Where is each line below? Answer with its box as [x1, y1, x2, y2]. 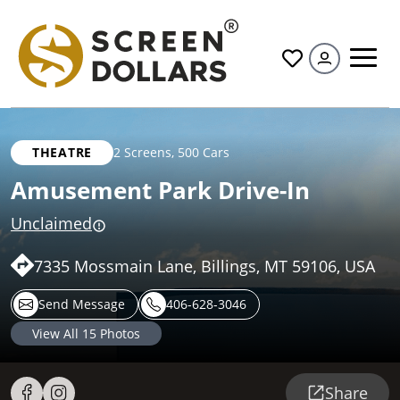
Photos [96, 325, 140, 343]
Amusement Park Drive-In [11, 174, 310, 207]
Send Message [38, 296, 125, 313]
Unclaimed [11, 212, 92, 235]
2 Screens [112, 144, 171, 162]
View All [32, 325, 82, 343]
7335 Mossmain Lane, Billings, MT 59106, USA [34, 255, 375, 278]
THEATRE [32, 144, 92, 162]
